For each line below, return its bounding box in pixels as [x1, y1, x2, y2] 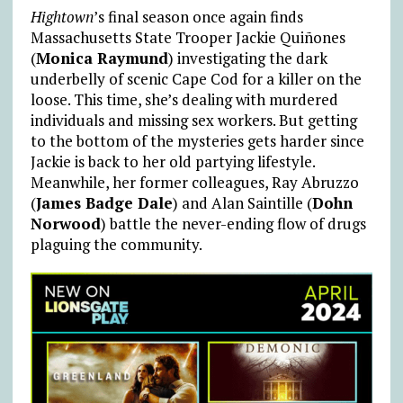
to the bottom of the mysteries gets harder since [30, 130, 364, 152]
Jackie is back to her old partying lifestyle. [30, 151, 315, 173]
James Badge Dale [35, 193, 173, 214]
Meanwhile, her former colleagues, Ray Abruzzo [30, 172, 359, 193]
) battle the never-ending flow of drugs [100, 213, 366, 235]
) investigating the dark [167, 48, 327, 69]
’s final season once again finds [93, 6, 303, 28]
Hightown [30, 6, 94, 28]
